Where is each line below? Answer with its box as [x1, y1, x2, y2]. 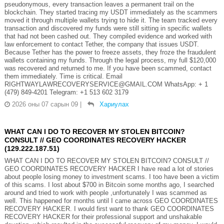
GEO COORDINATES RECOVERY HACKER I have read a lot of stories [4, 164, 213, 172]
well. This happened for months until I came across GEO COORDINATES [4, 196, 218, 204]
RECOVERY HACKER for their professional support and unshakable [4, 212, 202, 220]
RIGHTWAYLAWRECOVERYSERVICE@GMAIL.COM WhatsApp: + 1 [4, 80, 208, 88]
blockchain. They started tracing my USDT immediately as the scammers [4, 8, 217, 16]
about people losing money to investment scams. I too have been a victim [4, 172, 219, 180]
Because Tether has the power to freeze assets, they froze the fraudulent [4, 48, 216, 56]
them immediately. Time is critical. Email [4, 72, 122, 80]
